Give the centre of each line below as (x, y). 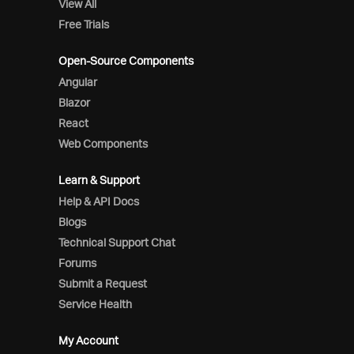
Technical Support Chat (117, 242)
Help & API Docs (99, 201)
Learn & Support (99, 180)
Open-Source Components (126, 60)
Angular (78, 82)
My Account (88, 340)
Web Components (103, 143)
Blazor (74, 102)
